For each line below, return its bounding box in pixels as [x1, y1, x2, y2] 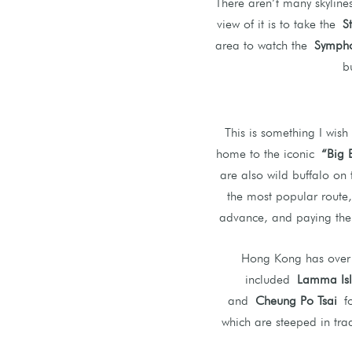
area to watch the [214, 37, 314, 53]
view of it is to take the [217, 16, 343, 31]
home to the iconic [215, 145, 321, 161]
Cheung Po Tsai [255, 292, 337, 308]
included [245, 271, 297, 287]
